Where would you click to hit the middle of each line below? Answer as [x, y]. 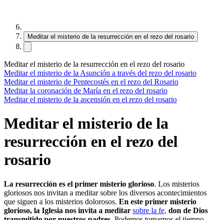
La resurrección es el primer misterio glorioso [79, 184]
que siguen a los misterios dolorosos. [60, 201]
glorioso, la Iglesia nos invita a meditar [67, 210]
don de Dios [188, 210]
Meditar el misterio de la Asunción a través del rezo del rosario [100, 73]
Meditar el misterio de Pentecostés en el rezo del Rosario [91, 82]
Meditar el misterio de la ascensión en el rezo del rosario [90, 99]
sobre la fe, [150, 210]
